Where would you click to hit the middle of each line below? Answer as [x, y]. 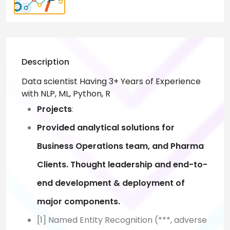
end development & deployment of [111, 183]
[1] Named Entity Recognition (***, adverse [122, 220]
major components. [79, 202]
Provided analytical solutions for [106, 128]
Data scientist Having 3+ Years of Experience [111, 82]
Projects [54, 109]
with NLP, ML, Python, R [66, 94]
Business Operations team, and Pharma [120, 146]
